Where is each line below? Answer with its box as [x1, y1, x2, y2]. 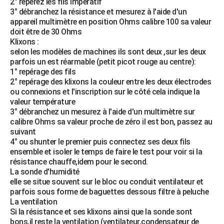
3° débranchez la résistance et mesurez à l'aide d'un [10, 7, 186, 16]
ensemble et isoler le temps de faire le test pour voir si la [10, 147, 202, 156]
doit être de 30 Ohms [10, 27, 81, 36]
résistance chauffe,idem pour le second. [10, 157, 148, 166]
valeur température [10, 97, 75, 106]
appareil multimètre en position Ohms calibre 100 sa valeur [10, 17, 211, 26]
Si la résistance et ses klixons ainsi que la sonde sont [10, 207, 192, 216]
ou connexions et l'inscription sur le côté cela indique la [10, 87, 199, 96]
